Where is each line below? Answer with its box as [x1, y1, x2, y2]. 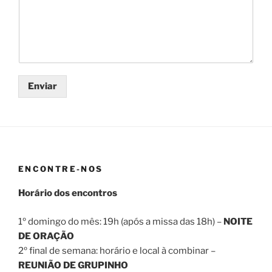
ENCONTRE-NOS [18, 163, 103, 174]
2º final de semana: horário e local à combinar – [18, 245, 216, 256]
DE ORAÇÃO [18, 230, 74, 242]
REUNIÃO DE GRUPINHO [18, 259, 128, 271]
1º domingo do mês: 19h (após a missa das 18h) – [18, 216, 223, 227]
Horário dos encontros [18, 188, 117, 199]
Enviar [28, 81, 57, 92]
